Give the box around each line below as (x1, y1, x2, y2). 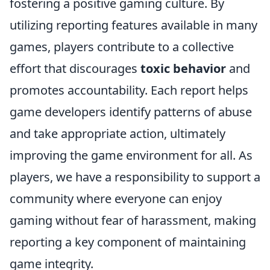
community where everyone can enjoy (10, 190, 222, 207)
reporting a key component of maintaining (10, 234, 246, 250)
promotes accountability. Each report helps (10, 82, 248, 98)
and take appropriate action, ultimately (10, 125, 225, 142)
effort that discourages (10, 60, 140, 77)
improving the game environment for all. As (10, 147, 253, 163)
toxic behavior (140, 60, 226, 77)
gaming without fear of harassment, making (10, 212, 256, 228)
